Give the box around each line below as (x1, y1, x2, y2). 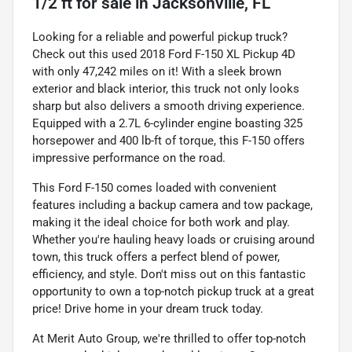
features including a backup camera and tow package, (32, 197, 313, 212)
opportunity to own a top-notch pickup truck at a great (32, 284, 314, 299)
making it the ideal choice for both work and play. (32, 214, 290, 229)
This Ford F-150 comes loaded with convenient (32, 180, 277, 195)
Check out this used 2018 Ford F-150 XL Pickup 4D (32, 46, 295, 61)
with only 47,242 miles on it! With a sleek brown (32, 64, 281, 79)
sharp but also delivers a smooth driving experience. (32, 98, 305, 113)
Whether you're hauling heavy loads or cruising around (32, 232, 314, 247)
